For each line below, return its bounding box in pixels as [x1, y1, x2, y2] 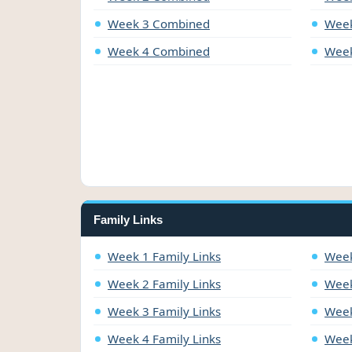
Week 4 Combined [108, 43, 210, 60]
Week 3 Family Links [108, 303, 221, 320]
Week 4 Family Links [108, 331, 221, 347]
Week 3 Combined [108, 16, 210, 32]
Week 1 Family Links [108, 248, 221, 265]
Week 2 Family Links [108, 276, 221, 292]
